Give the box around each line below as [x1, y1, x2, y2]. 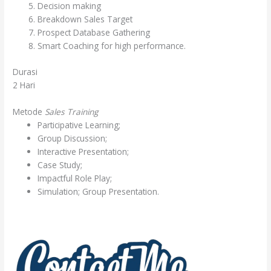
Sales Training [45, 105, 101, 117]
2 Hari [13, 79, 36, 91]
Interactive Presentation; [38, 145, 129, 157]
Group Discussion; [38, 132, 108, 144]
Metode [13, 105, 45, 117]
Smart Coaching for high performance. [38, 40, 186, 52]
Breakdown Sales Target [38, 13, 133, 25]
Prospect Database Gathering [38, 27, 151, 39]
